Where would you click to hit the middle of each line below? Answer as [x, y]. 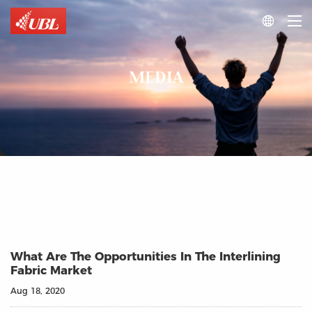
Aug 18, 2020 [38, 290]
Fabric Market [51, 270]
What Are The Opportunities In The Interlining [146, 256]
